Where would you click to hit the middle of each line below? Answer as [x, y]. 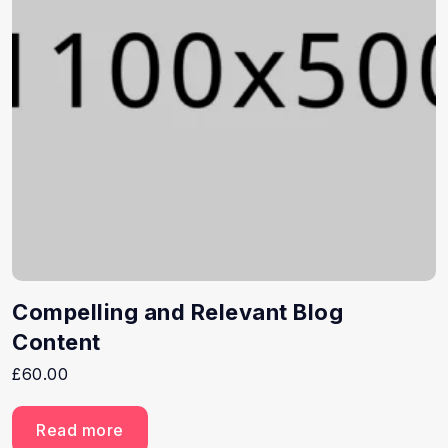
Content [56, 342]
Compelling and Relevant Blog [177, 312]
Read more [80, 430]
